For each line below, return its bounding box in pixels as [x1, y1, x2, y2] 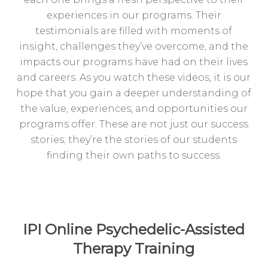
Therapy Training [73, 240, 195, 257]
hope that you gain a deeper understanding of [16, 87, 252, 99]
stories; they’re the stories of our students [31, 134, 237, 145]
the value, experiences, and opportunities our [20, 103, 248, 114]
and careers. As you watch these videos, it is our [17, 72, 251, 83]
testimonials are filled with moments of [35, 25, 233, 36]
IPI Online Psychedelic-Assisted [23, 221, 245, 238]
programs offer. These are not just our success [19, 118, 249, 130]
